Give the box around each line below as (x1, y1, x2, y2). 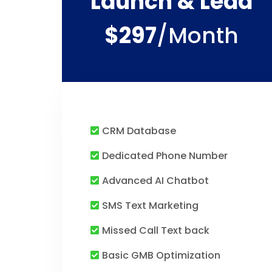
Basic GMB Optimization (102, 248, 220, 262)
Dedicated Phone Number (102, 149, 228, 163)
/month (156, 20, 239, 51)
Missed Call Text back (102, 223, 209, 237)
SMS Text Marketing (102, 199, 199, 212)
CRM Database (102, 124, 176, 138)
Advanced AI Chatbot (102, 174, 209, 188)
